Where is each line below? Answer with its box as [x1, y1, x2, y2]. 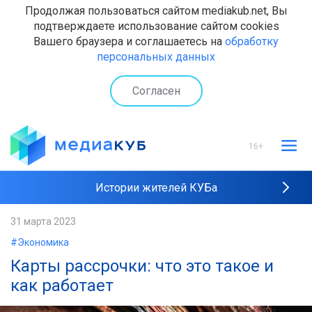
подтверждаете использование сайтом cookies [33, 19, 279, 33]
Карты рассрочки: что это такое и [10, 256, 274, 276]
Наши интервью [114, 249, 198, 263]
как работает [10, 276, 114, 295]
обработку [225, 35, 279, 48]
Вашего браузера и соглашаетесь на [33, 35, 225, 48]
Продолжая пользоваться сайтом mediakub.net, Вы [24, 4, 288, 17]
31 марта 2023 [10, 216, 76, 227]
